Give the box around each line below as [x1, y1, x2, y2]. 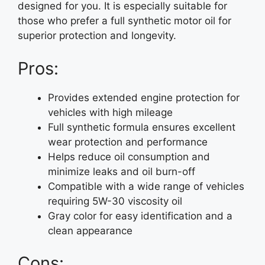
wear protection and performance [48, 135, 208, 148]
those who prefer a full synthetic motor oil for [18, 15, 231, 27]
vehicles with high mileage [48, 106, 173, 118]
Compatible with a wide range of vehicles [48, 180, 244, 192]
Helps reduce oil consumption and [48, 150, 210, 163]
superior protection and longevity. [18, 30, 176, 41]
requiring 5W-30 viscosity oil [48, 195, 182, 207]
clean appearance [48, 224, 132, 237]
